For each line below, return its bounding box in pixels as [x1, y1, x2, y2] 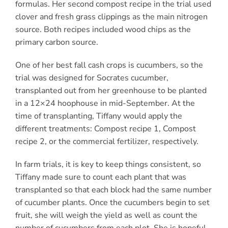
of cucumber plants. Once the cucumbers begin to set [15, 197, 210, 209]
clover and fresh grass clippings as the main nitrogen [15, 11, 208, 23]
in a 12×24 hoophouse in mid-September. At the [15, 98, 195, 109]
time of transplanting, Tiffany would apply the [15, 110, 182, 122]
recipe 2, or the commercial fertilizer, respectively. [15, 136, 198, 148]
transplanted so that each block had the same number [15, 184, 212, 196]
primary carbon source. [15, 37, 100, 48]
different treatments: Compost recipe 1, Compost [15, 123, 196, 135]
